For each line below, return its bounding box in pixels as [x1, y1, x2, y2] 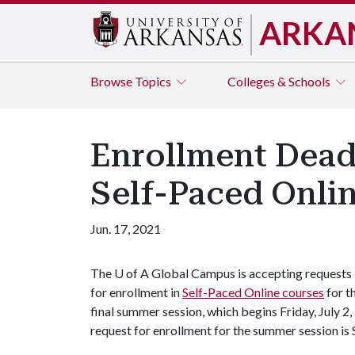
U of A [114, 265, 149, 281]
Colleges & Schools [227, 74, 333, 89]
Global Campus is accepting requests [149, 265, 352, 281]
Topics [135, 74, 174, 89]
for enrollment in [90, 284, 182, 300]
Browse [90, 74, 135, 89]
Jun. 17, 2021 [90, 221, 161, 236]
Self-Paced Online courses [182, 284, 324, 300]
